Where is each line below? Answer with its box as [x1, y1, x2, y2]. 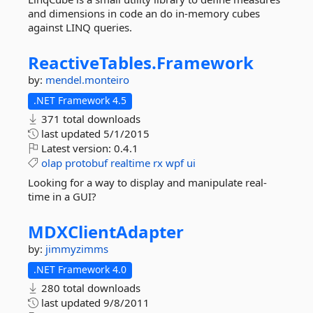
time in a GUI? [28, 189, 96, 203]
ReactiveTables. [28, 51, 156, 74]
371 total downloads [38, 112, 140, 126]
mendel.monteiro [45, 73, 129, 87]
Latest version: [38, 141, 114, 155]
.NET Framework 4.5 [34, 94, 126, 107]
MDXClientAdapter [28, 220, 184, 243]
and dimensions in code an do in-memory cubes [28, 6, 260, 20]
